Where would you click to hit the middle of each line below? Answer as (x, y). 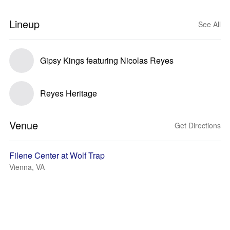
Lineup (24, 24)
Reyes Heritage (69, 93)
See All (209, 24)
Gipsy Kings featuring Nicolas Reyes (107, 60)
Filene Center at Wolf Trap (57, 155)
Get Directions (198, 125)
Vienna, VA (27, 167)
